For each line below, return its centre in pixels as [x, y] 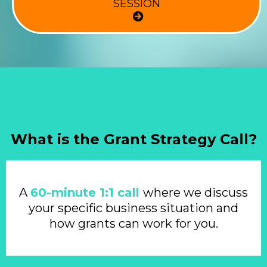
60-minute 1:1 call [87, 192]
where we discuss [195, 192]
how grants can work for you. [133, 223]
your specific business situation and [133, 208]
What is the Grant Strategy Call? [133, 139]
